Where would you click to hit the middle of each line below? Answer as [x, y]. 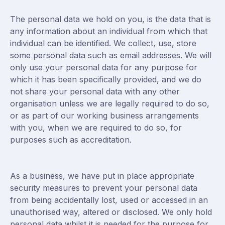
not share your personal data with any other [95, 91]
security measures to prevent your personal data [104, 188]
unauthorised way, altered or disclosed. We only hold [111, 212]
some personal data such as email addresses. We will [111, 55]
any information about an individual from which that [109, 31]
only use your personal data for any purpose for [104, 67]
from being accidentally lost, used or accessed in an [109, 200]
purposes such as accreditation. [71, 140]
